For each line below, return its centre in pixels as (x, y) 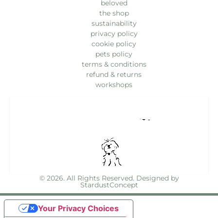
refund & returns (114, 74)
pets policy (114, 54)
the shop (114, 13)
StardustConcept (109, 185)
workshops (114, 84)
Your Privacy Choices (78, 208)
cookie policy (114, 44)
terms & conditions (114, 64)
